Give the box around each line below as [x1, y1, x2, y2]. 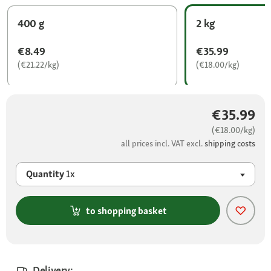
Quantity [26, 168, 66, 181]
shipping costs [204, 138, 255, 149]
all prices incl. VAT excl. [121, 138, 204, 149]
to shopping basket [86, 204, 167, 217]
